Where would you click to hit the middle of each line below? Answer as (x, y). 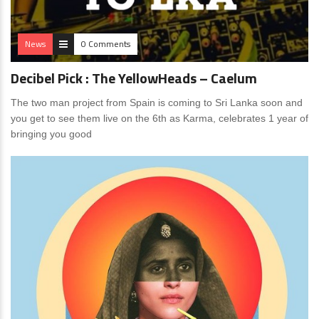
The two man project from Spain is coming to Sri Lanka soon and (157, 103)
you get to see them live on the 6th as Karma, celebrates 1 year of (159, 118)
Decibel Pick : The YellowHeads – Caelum (134, 78)
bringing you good (51, 134)
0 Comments (106, 44)
